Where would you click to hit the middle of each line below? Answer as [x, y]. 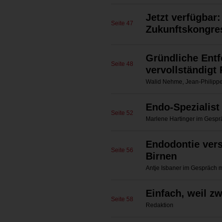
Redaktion [160, 205]
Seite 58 [122, 199]
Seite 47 [122, 23]
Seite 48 [122, 64]
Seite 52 [122, 113]
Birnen [161, 156]
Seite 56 [122, 150]
